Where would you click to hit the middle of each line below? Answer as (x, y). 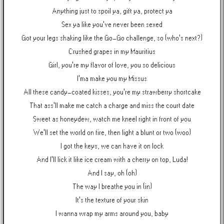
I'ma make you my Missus (112, 79)
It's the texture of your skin (112, 200)
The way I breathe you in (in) (112, 187)
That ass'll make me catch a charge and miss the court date (112, 106)
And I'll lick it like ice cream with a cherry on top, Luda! (112, 160)
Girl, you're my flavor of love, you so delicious (112, 65)
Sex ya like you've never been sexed (112, 25)
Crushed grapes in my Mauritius (112, 52)
